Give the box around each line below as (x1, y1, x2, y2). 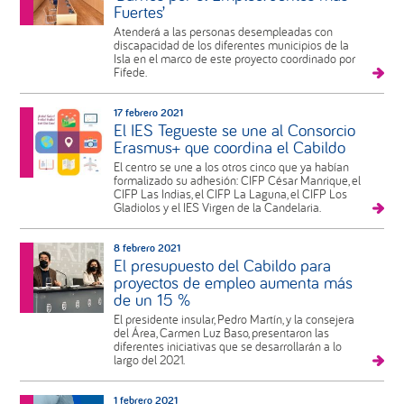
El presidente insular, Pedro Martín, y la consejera (113, 311, 354, 328)
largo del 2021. (113, 352, 185, 369)
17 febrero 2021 (113, 106, 183, 120)
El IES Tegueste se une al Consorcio (113, 119, 355, 142)
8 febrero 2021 (113, 241, 180, 255)
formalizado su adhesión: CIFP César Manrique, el (113, 172, 361, 189)
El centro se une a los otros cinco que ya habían (113, 159, 349, 176)
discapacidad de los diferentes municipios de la (113, 37, 349, 54)
